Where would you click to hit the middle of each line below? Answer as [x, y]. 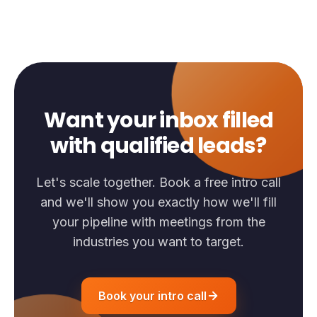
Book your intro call [152, 295]
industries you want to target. [158, 241]
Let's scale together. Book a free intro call [158, 182]
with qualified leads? [158, 145]
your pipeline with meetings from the [158, 221]
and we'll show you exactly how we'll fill [158, 202]
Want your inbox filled [158, 120]
